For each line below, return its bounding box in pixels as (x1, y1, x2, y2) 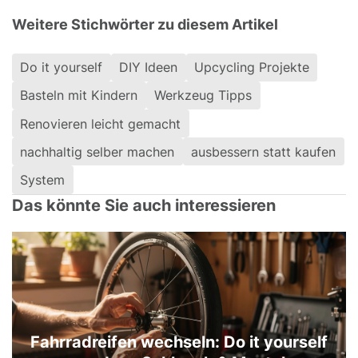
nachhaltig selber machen (20, 143, 175, 160)
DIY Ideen (119, 59, 178, 76)
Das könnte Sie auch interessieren (12, 195, 276, 215)
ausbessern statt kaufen (191, 143, 336, 160)
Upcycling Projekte (193, 59, 309, 76)
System (20, 172, 66, 189)
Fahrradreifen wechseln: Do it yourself (30, 332, 328, 352)
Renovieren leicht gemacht (20, 115, 181, 132)
